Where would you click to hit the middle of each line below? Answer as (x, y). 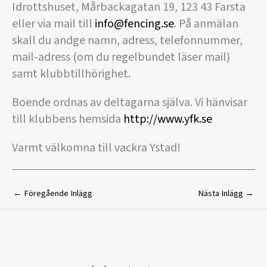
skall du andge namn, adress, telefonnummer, (127, 41)
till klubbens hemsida (68, 119)
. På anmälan (206, 24)
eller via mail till (53, 24)
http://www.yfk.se (168, 119)
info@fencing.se (134, 24)
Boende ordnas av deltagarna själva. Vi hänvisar (130, 103)
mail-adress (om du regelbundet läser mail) (121, 58)
